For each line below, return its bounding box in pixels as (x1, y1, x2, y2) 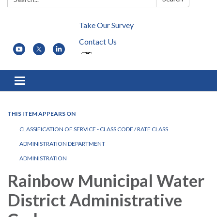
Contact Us (79, 37, 117, 46)
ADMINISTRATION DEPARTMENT (19, 140, 105, 148)
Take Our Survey (79, 20, 134, 30)
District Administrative (7, 189, 182, 210)
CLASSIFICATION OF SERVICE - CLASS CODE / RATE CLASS (19, 125, 168, 133)
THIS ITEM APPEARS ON (7, 110, 76, 118)
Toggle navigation (19, 77, 79, 87)
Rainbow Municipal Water (7, 170, 204, 191)
